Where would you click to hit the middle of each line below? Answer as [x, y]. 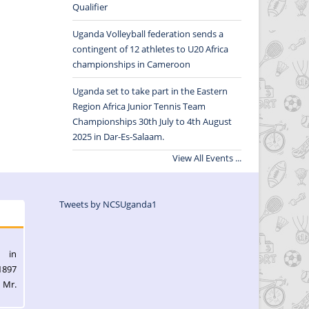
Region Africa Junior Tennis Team [139, 106]
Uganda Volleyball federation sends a [148, 34]
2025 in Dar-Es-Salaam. [118, 137]
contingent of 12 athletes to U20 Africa [150, 49]
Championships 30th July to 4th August [152, 121]
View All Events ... [207, 158]
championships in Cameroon [131, 64]
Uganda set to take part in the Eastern [150, 91]
